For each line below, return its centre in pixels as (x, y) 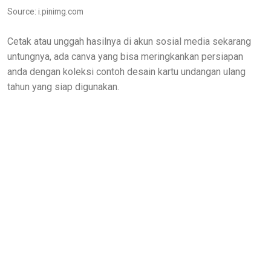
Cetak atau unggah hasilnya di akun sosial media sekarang (129, 41)
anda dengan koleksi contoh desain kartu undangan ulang (126, 71)
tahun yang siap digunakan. (63, 87)
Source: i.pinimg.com (45, 11)
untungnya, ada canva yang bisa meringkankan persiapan (125, 56)
